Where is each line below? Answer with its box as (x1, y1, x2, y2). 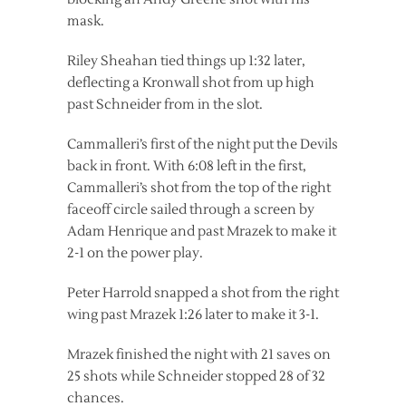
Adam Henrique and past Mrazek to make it (67, 223, 336, 241)
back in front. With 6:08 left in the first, (67, 158, 306, 176)
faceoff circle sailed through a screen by (67, 201, 314, 219)
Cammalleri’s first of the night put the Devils (67, 136, 338, 154)
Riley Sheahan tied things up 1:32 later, (67, 53, 305, 71)
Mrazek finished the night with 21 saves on (67, 346, 331, 364)
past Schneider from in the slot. (67, 96, 263, 114)
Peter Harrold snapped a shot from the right (67, 285, 339, 303)
